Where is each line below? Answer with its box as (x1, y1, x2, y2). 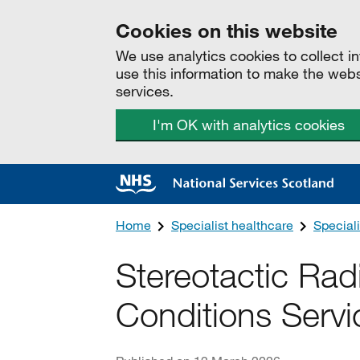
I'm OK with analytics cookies (152, 116, 345, 133)
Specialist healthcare (171, 217, 293, 232)
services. (116, 82, 174, 100)
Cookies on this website (116, 18, 337, 42)
